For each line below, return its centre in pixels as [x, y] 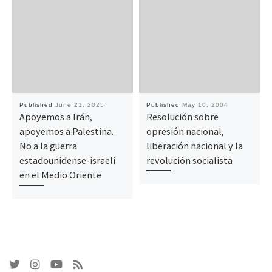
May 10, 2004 [205, 104]
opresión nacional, [185, 131]
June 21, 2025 [80, 104]
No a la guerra [48, 145]
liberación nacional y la [194, 145]
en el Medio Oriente [60, 175]
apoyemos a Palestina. [66, 131]
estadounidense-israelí [67, 160]
